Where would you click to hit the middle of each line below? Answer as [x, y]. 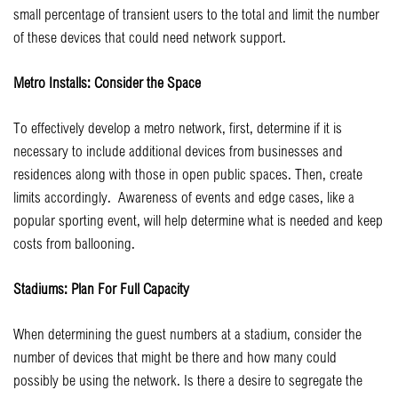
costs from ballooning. [74, 243]
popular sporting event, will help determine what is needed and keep [198, 219]
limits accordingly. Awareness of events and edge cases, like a [184, 196]
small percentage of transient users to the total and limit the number [196, 13]
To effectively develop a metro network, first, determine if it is [178, 127]
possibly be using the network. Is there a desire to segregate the [188, 379]
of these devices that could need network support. [151, 36]
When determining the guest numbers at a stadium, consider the [187, 333]
